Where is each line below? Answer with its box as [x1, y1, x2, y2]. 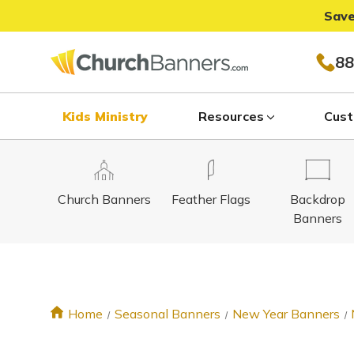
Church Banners [57, 191, 151, 207]
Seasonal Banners [114, 306, 220, 322]
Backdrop [289, 191, 345, 207]
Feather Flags [171, 191, 250, 207]
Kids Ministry [62, 108, 148, 124]
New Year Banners [232, 306, 340, 322]
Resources [198, 108, 264, 124]
